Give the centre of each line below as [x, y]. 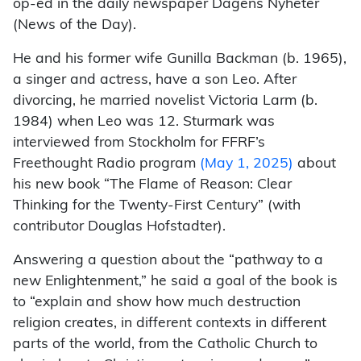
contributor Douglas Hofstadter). [119, 227]
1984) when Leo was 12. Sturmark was [144, 122]
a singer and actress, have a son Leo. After [155, 81]
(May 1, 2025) [247, 164]
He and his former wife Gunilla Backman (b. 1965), [180, 60]
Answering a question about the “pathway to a [168, 261]
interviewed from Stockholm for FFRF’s [139, 143]
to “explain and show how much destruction [157, 303]
